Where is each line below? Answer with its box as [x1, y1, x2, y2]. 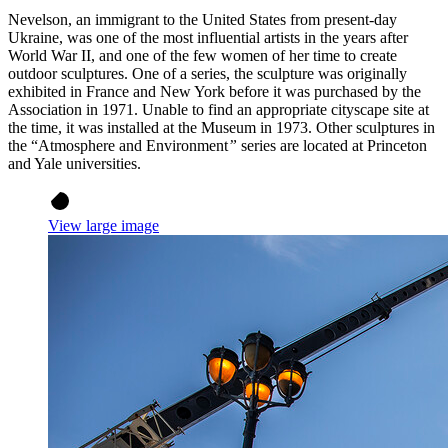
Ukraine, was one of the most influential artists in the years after [8, 29, 408, 47]
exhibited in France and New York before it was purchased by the [8, 83, 421, 101]
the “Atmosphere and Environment [8, 137, 228, 155]
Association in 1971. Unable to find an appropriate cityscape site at [8, 101, 429, 119]
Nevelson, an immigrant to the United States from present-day [8, 11, 397, 29]
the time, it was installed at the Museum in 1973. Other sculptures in [8, 119, 435, 137]
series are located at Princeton [241, 137, 427, 155]
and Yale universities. [8, 155, 145, 173]
